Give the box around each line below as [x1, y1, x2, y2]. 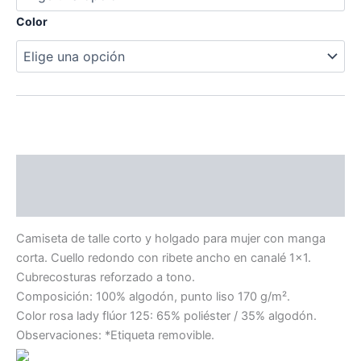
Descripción [16, 163, 86, 178]
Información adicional [16, 194, 139, 210]
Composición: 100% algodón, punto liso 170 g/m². [16, 288, 290, 304]
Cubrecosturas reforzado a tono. [16, 269, 195, 284]
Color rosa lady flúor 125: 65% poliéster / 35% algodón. [16, 308, 317, 323]
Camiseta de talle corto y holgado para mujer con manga [16, 230, 326, 246]
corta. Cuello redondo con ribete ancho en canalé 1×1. [16, 250, 311, 265]
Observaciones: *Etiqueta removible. [16, 327, 214, 342]
